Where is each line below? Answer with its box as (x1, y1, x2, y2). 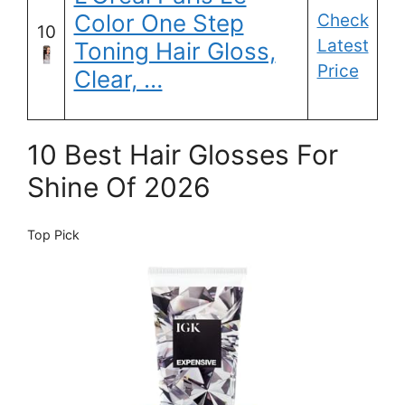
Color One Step (73, 9, 244, 38)
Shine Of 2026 (27, 171, 211, 204)
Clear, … (73, 65, 163, 94)
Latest (316, 35, 369, 57)
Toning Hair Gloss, (73, 37, 276, 66)
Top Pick (27, 227, 80, 243)
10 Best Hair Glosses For (27, 138, 338, 172)
